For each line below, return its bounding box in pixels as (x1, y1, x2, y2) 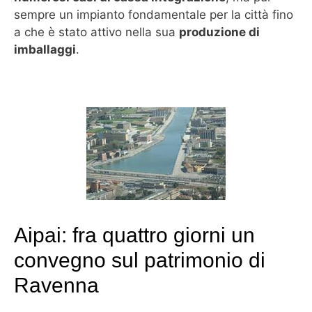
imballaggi (14, 42, 76, 57)
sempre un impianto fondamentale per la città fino (14, 8, 293, 22)
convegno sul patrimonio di (14, 248, 265, 272)
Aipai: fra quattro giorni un (14, 223, 255, 247)
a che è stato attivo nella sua (14, 25, 179, 40)
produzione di (179, 25, 260, 40)
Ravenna (14, 273, 99, 297)
